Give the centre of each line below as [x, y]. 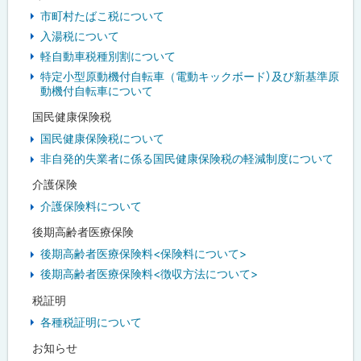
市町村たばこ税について [102, 15]
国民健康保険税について [102, 139]
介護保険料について [91, 206]
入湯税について [80, 35]
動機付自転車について [97, 90]
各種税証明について [91, 322]
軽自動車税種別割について [108, 56]
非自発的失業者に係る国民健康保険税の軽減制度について [187, 159]
